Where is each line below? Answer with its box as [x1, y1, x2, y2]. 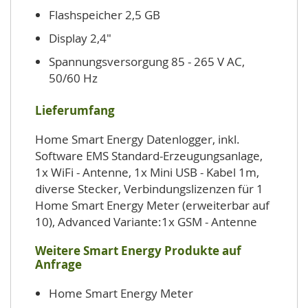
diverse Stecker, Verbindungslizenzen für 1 [35, 181, 263, 197]
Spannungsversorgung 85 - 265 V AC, [49, 54, 245, 69]
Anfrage [35, 256, 82, 272]
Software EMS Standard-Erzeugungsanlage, [35, 148, 263, 164]
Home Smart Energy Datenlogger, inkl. [35, 131, 240, 147]
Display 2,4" [49, 30, 111, 46]
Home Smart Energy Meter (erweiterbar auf [35, 197, 269, 213]
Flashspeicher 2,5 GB [49, 7, 160, 23]
